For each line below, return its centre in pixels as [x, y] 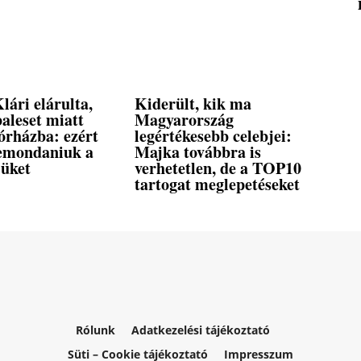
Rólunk [95, 330]
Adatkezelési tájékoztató [200, 330]
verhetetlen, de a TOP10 [218, 168]
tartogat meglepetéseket [218, 185]
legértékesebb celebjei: [214, 136]
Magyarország [185, 120]
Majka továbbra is [198, 152]
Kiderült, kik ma [193, 104]
